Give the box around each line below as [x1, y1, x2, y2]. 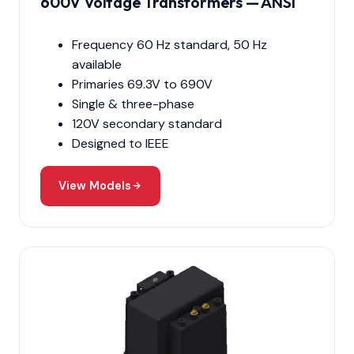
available [72, 55, 122, 73]
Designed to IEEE [72, 134, 169, 152]
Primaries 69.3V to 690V [72, 75, 213, 92]
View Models [58, 178, 131, 193]
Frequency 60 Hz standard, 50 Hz [72, 36, 267, 53]
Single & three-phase [72, 95, 194, 112]
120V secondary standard [72, 115, 222, 132]
